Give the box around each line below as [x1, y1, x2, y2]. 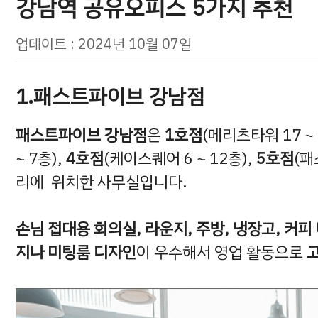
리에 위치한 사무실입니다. [16, 170, 187, 194]
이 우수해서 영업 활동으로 [136, 241, 307, 265]
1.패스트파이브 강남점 [16, 81, 204, 112]
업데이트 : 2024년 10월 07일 [16, 33, 192, 55]
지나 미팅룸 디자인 [16, 241, 136, 265]
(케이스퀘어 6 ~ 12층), [104, 146, 256, 170]
